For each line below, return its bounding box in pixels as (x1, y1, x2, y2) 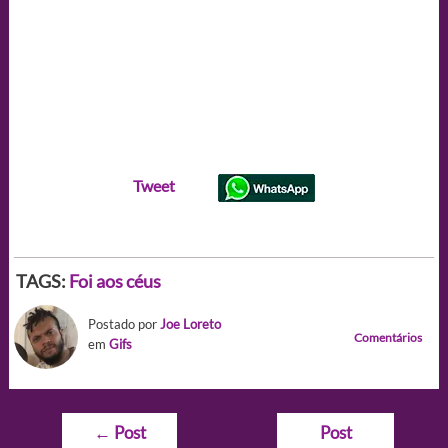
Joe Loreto (159, 315, 221, 332)
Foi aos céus (68, 269, 161, 292)
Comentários (354, 329, 423, 345)
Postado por (87, 315, 160, 332)
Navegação (60, 414, 137, 434)
